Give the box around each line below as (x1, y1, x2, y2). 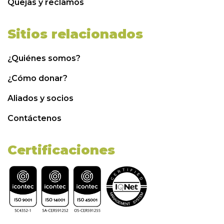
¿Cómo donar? (7, 73, 67, 83)
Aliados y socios (7, 93, 73, 103)
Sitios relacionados (7, 26, 143, 42)
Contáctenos (7, 113, 61, 123)
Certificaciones (7, 142, 115, 158)
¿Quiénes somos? (7, 53, 80, 63)
